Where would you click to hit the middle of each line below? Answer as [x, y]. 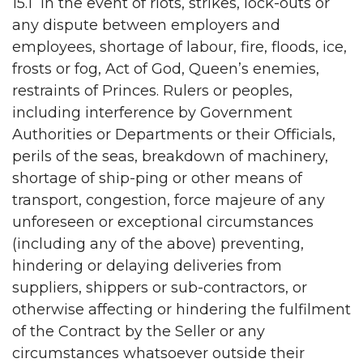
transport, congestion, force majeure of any [169, 201]
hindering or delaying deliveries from [147, 266]
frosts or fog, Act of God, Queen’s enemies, [166, 69]
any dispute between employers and [146, 26]
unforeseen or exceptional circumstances [163, 222]
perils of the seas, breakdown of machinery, [170, 157]
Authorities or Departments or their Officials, [174, 135]
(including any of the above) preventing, [158, 244]
